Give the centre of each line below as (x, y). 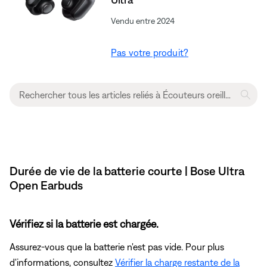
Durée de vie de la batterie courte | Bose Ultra (127, 170)
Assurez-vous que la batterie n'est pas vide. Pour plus (117, 246)
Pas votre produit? (150, 52)
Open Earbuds (46, 185)
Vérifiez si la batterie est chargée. (84, 223)
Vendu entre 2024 (143, 21)
